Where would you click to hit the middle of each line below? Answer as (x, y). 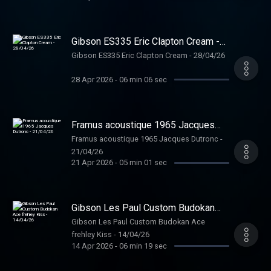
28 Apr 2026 (92, 79)
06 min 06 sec (143, 79)
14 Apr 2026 (92, 246)
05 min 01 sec (143, 163)
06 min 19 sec (143, 246)
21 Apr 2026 (92, 163)
